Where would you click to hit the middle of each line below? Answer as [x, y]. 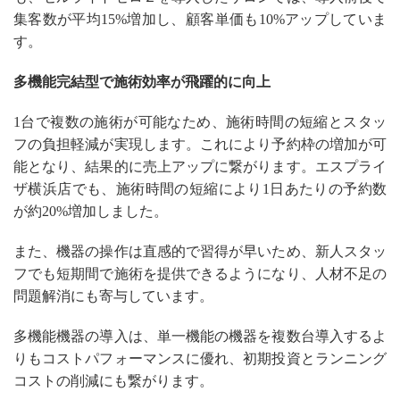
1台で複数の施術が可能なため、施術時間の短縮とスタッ [200, 121]
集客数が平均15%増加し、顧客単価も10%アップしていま [200, 19]
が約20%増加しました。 [91, 211]
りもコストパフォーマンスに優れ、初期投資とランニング [200, 358]
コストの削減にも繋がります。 [113, 380]
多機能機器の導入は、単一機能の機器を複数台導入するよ [200, 336]
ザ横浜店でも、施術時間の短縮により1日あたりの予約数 [200, 188]
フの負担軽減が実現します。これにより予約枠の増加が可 [200, 144]
